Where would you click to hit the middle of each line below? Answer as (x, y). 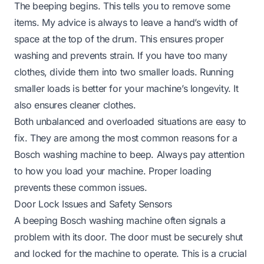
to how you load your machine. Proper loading (113, 171)
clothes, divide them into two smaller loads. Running (124, 72)
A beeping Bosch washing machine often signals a (120, 220)
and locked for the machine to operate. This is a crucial (131, 253)
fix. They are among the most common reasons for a (126, 138)
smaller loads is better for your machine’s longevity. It (126, 88)
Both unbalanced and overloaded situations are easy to (130, 121)
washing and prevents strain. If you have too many (121, 55)
